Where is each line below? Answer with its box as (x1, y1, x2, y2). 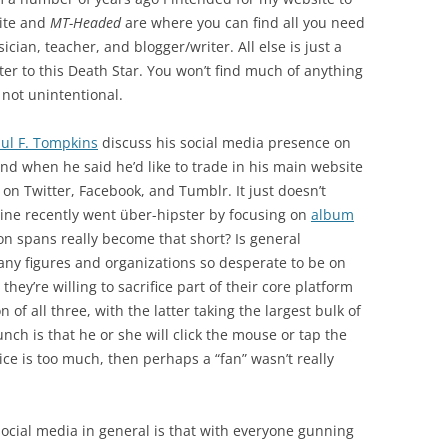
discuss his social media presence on (98, 133, 351, 152)
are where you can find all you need (121, 13, 365, 32)
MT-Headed (50, 13, 121, 32)
